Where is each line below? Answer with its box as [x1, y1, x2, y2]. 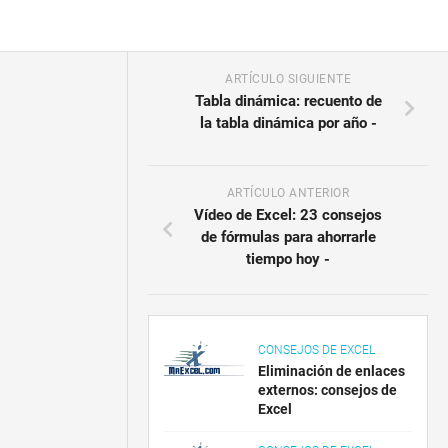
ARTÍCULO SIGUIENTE [225, 72, 352, 86]
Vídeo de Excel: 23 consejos [194, 206, 383, 224]
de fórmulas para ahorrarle [200, 228, 376, 246]
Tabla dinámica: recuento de [194, 92, 382, 110]
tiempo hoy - [246, 250, 331, 268]
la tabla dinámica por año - [199, 114, 377, 132]
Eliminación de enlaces [258, 363, 406, 379]
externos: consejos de [258, 382, 398, 398]
